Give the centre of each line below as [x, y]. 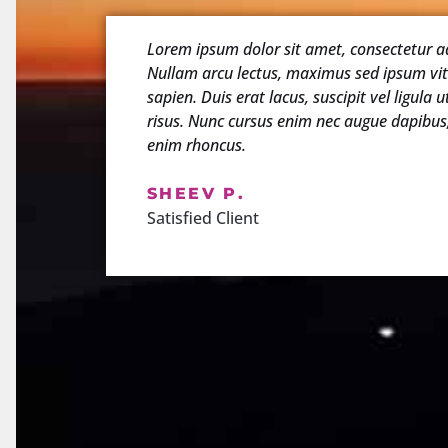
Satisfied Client [203, 218]
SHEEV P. [196, 194]
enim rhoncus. [196, 145]
